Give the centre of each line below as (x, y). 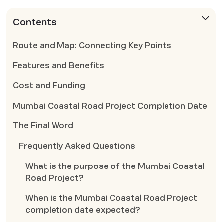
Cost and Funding (49, 86)
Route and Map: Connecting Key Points (92, 45)
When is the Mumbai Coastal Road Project (111, 198)
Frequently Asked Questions (77, 146)
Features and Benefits (58, 65)
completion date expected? (83, 210)
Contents (34, 22)
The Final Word (43, 126)
